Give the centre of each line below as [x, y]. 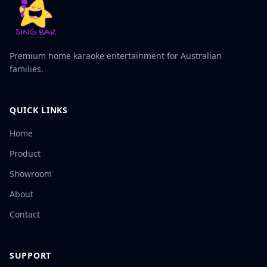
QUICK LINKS [39, 110]
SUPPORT [30, 256]
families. [27, 69]
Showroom [31, 174]
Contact [25, 215]
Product [25, 154]
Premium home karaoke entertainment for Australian [116, 56]
